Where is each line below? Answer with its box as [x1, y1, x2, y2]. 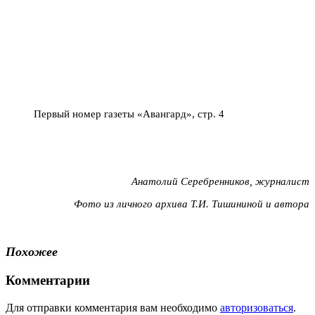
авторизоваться [220, 301, 293, 314]
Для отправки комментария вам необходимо [6, 301, 220, 314]
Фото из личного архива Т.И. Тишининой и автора [74, 198, 309, 210]
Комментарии [6, 273, 90, 288]
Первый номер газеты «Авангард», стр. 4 [34, 108, 224, 120]
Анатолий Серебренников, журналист [131, 175, 309, 187]
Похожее [6, 245, 58, 259]
